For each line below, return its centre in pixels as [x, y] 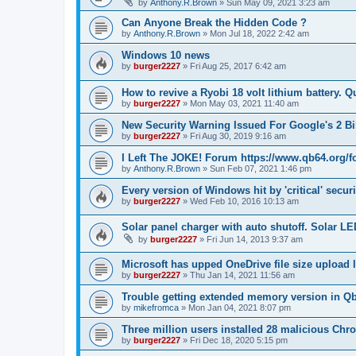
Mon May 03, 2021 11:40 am [244, 103]
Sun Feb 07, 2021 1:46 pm [261, 168]
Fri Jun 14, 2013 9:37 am [255, 240]
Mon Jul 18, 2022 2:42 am [259, 33]
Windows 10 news [166, 55]
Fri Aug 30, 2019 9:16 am [238, 135]
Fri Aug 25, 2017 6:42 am [238, 66]
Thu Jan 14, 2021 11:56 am [242, 275]
